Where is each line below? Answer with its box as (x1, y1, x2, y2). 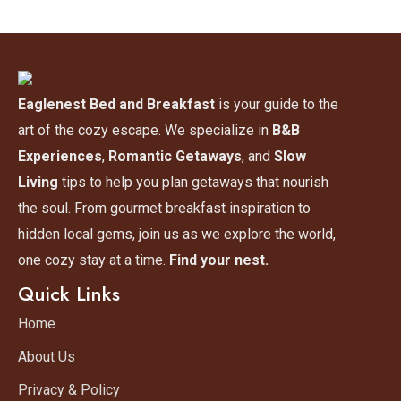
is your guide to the (215, 95, 338, 113)
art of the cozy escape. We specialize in (18, 121, 272, 139)
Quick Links (18, 278, 120, 308)
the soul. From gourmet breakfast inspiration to (18, 199, 311, 217)
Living (18, 173, 58, 191)
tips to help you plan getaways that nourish (58, 173, 328, 191)
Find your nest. (169, 251, 269, 269)
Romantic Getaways (108, 147, 242, 165)
